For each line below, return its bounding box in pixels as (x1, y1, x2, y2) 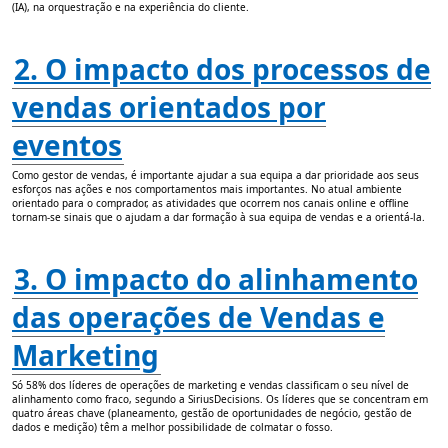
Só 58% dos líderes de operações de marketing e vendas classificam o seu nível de (12, 378, 409, 393)
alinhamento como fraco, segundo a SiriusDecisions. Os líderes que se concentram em (12, 392, 428, 407)
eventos (12, 126, 122, 165)
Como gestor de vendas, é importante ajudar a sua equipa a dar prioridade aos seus (12, 168, 419, 183)
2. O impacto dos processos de (14, 50, 431, 89)
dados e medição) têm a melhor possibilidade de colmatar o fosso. (12, 420, 333, 435)
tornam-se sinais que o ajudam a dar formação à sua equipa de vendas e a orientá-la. (12, 210, 425, 225)
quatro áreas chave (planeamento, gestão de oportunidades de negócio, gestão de (12, 406, 412, 421)
